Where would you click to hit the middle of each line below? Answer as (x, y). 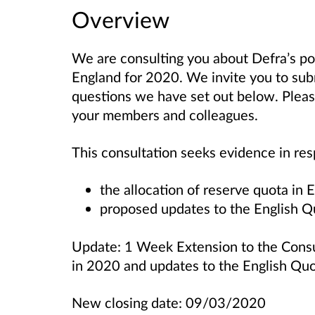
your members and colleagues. (168, 115)
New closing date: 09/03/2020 (169, 302)
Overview (121, 20)
